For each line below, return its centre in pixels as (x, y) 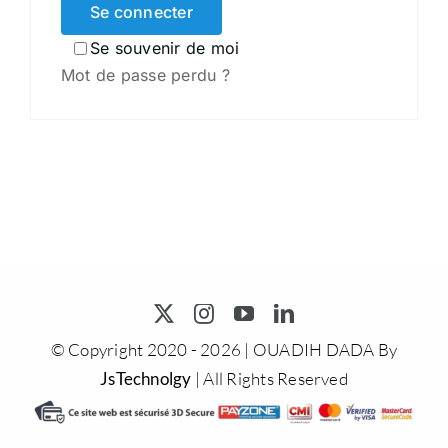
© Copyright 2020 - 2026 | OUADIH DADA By (224, 350)
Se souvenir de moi (164, 48)
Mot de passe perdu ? (145, 75)
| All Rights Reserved (269, 379)
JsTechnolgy (146, 379)
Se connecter (141, 12)
